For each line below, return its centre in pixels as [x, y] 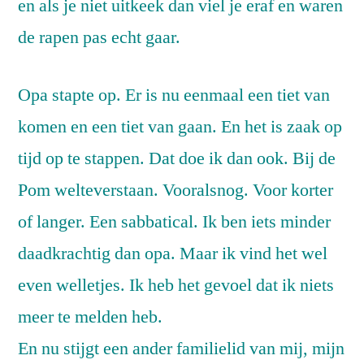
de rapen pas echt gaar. [99, 38]
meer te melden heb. [90, 317]
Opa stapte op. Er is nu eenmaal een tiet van [174, 95]
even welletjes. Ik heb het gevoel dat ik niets [176, 286]
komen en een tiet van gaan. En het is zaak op [180, 127]
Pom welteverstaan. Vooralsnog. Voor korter [175, 191]
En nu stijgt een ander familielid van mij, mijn [181, 349]
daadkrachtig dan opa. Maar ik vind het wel [173, 254]
